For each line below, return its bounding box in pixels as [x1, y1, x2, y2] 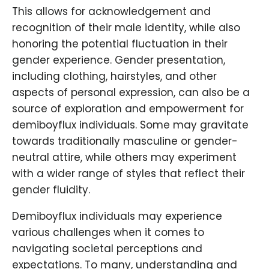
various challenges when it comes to [12, 225, 204, 240]
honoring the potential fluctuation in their [12, 37, 228, 52]
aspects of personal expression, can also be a [12, 85, 250, 100]
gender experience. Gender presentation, [12, 53, 225, 68]
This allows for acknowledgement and [12, 4, 211, 19]
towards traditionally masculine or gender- [12, 134, 238, 149]
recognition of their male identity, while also [12, 20, 240, 35]
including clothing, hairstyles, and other [12, 69, 217, 84]
